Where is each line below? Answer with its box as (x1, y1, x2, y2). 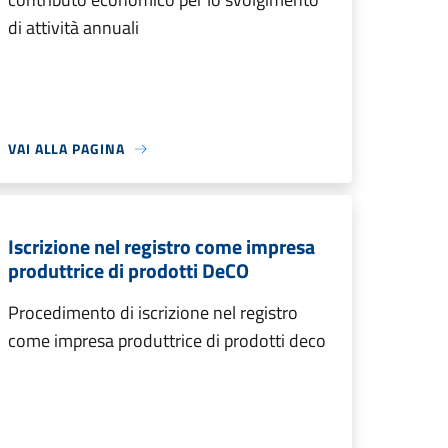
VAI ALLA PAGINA (8, 138, 125, 159)
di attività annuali (8, 14, 139, 41)
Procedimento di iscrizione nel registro (8, 299, 298, 326)
